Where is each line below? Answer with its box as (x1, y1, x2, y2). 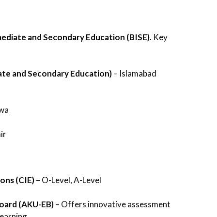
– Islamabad (112, 68, 156, 79)
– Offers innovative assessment (54, 199, 170, 209)
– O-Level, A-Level (34, 174, 101, 185)
